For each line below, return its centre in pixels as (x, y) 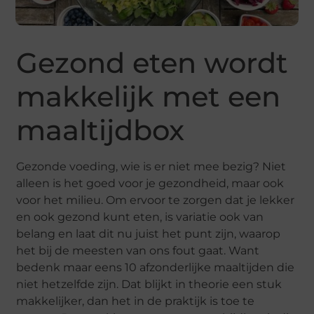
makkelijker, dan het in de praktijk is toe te (136, 301)
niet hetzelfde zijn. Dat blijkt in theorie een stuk (149, 284)
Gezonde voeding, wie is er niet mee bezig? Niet (151, 166)
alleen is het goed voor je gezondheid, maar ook (150, 183)
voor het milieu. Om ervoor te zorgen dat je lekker (156, 200)
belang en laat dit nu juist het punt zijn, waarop (149, 234)
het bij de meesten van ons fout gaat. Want (138, 251)
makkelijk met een (149, 96)
